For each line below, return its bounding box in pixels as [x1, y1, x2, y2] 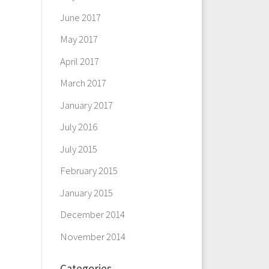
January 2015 [59, 186, 113, 199]
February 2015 [59, 164, 118, 177]
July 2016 [59, 120, 97, 133]
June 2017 [59, 10, 101, 24]
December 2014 [59, 208, 125, 221]
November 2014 [59, 229, 125, 243]
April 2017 [59, 54, 99, 68]
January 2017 [59, 98, 113, 112]
